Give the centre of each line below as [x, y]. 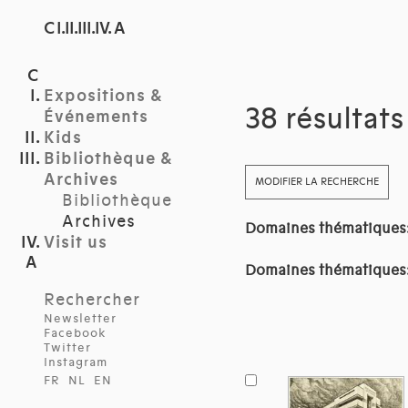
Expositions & [103, 96]
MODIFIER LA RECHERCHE [316, 182]
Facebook [75, 333]
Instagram [76, 362]
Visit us [76, 243]
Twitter [67, 348]
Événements [96, 117]
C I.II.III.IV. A [85, 29]
